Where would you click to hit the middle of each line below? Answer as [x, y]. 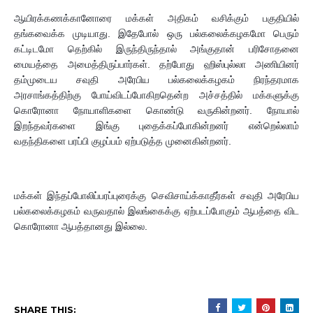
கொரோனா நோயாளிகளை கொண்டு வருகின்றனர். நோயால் [156, 110]
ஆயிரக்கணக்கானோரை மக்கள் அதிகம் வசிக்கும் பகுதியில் [156, 18]
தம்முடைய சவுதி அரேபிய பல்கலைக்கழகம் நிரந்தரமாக [156, 80]
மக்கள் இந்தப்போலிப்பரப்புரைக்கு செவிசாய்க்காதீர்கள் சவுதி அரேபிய [156, 196]
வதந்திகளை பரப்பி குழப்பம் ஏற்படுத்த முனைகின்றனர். [123, 141]
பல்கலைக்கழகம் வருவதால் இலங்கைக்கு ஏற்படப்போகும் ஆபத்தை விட [156, 211]
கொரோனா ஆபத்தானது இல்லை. [81, 226]
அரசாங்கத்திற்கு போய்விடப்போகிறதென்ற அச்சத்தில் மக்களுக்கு [156, 95]
